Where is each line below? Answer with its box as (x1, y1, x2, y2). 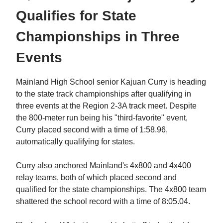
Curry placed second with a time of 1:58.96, (16, 125, 168, 134)
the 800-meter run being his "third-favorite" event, (16, 113, 188, 122)
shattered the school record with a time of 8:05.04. (16, 197, 190, 206)
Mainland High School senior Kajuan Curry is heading (16, 78, 206, 87)
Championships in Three (16, 29, 180, 45)
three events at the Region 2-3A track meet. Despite (16, 102, 197, 111)
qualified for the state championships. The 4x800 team (16, 185, 206, 194)
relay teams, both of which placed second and (16, 173, 177, 182)
